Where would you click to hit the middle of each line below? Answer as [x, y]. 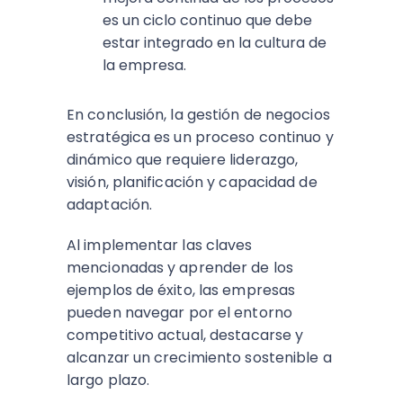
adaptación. [112, 205]
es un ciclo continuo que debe [207, 21]
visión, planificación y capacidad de [192, 183]
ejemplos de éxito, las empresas [181, 291]
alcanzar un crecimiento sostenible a [199, 358]
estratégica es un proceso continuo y [200, 138]
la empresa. [144, 66]
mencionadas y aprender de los [180, 268]
